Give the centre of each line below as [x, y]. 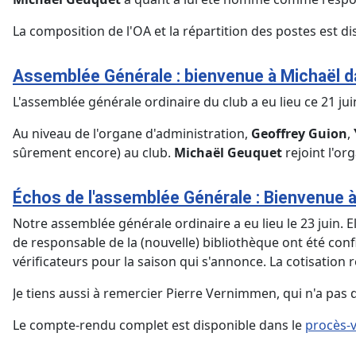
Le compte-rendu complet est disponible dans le [159, 325]
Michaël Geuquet [228, 153]
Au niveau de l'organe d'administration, [132, 134]
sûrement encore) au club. [93, 153]
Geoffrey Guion [299, 134]
